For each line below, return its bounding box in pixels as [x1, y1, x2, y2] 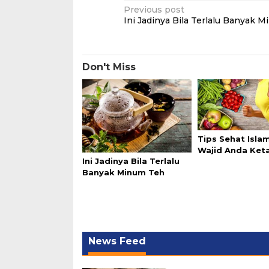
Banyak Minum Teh [82, 167, 165, 177]
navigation [123, 19, 211, 39]
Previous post [124, 4, 185, 16]
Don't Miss [82, 61, 136, 73]
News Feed [88, 235, 146, 247]
